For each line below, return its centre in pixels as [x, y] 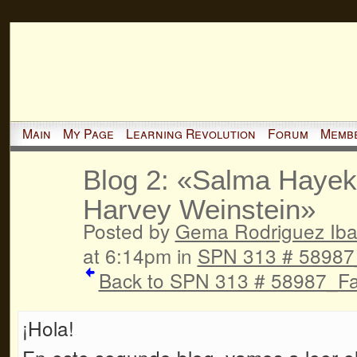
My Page [88, 133]
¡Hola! [48, 328]
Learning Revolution [190, 133]
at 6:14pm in [140, 255]
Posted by [129, 230]
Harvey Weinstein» [199, 209]
